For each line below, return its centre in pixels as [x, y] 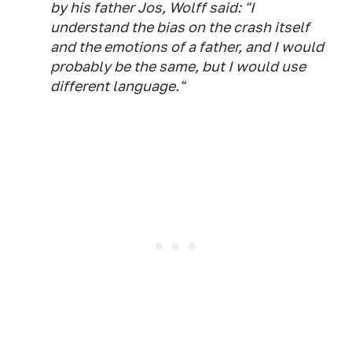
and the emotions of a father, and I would [187, 47]
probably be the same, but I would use [178, 67]
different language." [117, 86]
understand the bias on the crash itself [180, 27]
